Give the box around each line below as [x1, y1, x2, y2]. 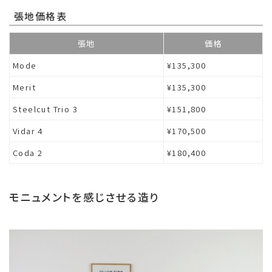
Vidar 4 [13, 124, 43, 137]
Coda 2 [13, 146, 43, 158]
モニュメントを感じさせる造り [9, 189, 160, 205]
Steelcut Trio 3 [13, 103, 78, 115]
